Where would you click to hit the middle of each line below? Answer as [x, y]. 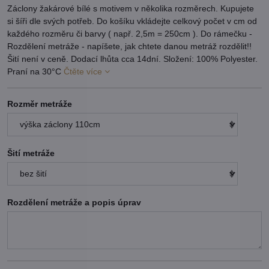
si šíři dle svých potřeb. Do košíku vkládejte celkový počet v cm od [132, 21]
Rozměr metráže [40, 104]
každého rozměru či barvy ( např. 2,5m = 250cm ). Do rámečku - [130, 34]
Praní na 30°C [35, 72]
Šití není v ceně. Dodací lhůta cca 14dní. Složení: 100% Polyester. [132, 59]
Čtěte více [83, 72]
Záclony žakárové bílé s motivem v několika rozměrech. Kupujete [131, 9]
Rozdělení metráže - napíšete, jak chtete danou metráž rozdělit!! [129, 47]
